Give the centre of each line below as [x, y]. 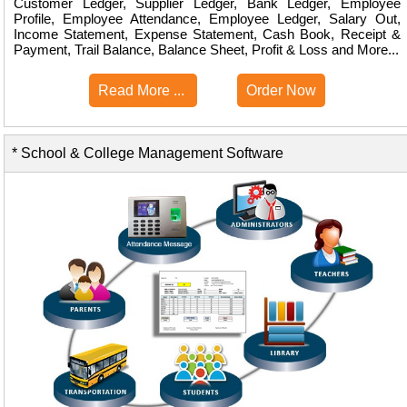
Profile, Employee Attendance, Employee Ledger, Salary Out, [207, 19]
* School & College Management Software [144, 153]
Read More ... [143, 91]
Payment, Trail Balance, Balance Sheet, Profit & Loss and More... [206, 50]
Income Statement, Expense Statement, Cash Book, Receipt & [207, 35]
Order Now [281, 91]
